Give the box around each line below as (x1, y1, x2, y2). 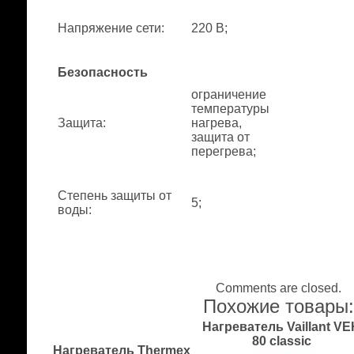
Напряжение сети (58, 21, 161, 35)
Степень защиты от (58, 189, 171, 202)
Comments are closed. (216, 281, 342, 295)
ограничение (191, 88, 266, 101)
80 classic (252, 334, 311, 348)
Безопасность (58, 66, 148, 79)
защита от (191, 130, 250, 144)
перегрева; (191, 145, 256, 158)
